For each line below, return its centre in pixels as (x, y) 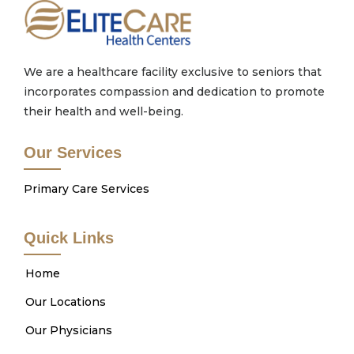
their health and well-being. (104, 112)
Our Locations (66, 302)
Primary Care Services (87, 189)
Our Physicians (69, 331)
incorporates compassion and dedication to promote (174, 92)
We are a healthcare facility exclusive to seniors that (173, 72)
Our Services (73, 153)
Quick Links (69, 238)
